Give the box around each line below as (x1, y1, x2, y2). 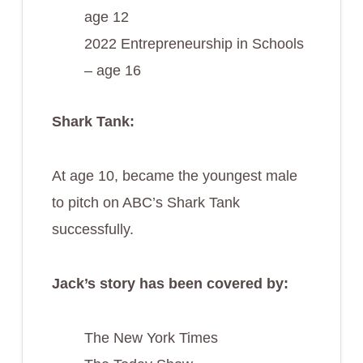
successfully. (51, 220, 134, 237)
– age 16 (83, 62, 141, 79)
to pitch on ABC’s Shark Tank (51, 194, 240, 211)
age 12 (83, 8, 129, 25)
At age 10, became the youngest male (51, 167, 297, 184)
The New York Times (83, 329, 218, 346)
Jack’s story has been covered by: (51, 275, 288, 292)
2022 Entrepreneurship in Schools (83, 35, 304, 52)
